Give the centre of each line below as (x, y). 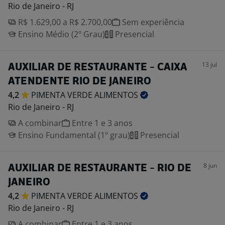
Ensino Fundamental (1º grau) (73, 135)
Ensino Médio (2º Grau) (61, 34)
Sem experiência (152, 22)
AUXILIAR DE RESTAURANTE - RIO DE (100, 168)
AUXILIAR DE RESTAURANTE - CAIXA (97, 68)
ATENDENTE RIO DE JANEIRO (80, 82)
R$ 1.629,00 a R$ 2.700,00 (64, 22)
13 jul (209, 65)
